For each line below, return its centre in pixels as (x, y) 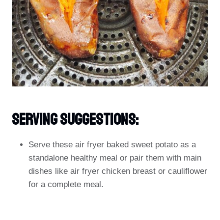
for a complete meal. (66, 184)
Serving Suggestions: (75, 120)
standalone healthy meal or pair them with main (115, 158)
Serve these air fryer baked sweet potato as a (112, 145)
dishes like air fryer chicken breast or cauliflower (118, 171)
